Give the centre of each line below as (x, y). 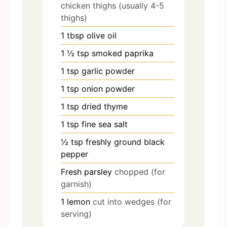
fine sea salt (105, 124)
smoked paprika (123, 53)
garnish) (76, 184)
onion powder (108, 89)
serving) (76, 214)
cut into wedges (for (132, 202)
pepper (74, 154)
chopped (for (140, 172)
